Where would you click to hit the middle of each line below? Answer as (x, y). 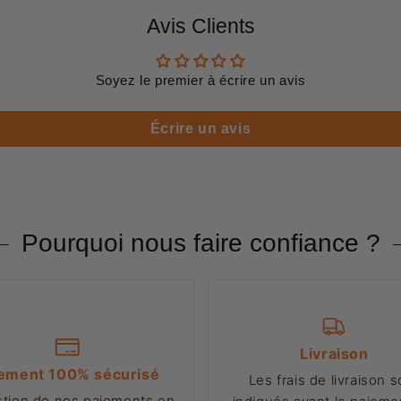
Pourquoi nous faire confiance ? (200, 243)
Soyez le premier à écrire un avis (200, 81)
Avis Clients (200, 27)
